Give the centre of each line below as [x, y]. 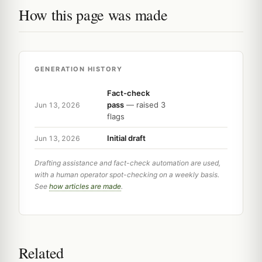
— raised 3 [145, 105]
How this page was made [93, 15]
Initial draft [126, 138]
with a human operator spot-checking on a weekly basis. [127, 175]
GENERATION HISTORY [78, 69]
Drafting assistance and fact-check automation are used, [127, 163]
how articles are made [85, 187]
